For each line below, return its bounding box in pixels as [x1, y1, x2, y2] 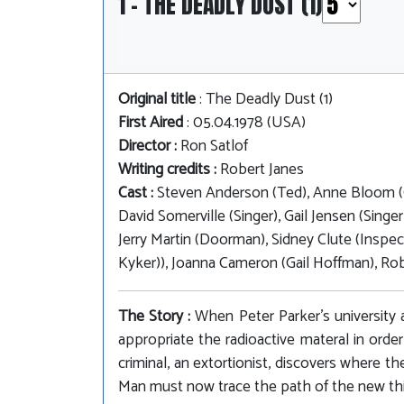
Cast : [118, 180, 157, 207]
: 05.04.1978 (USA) [183, 110, 306, 137]
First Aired [118, 110, 183, 137]
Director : [118, 133, 180, 161]
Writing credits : [118, 157, 220, 184]
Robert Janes [220, 157, 304, 184]
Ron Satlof [180, 133, 248, 161]
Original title [118, 87, 196, 114]
